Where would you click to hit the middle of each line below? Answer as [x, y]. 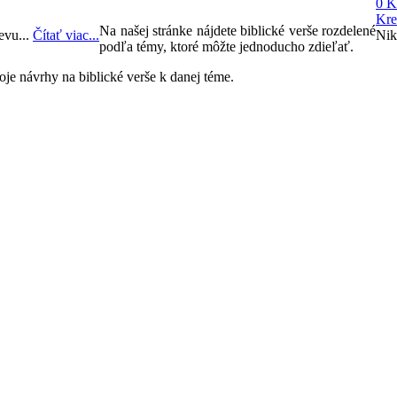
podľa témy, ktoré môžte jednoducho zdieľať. [226, 47]
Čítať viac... [66, 35]
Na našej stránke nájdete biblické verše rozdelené [237, 31]
